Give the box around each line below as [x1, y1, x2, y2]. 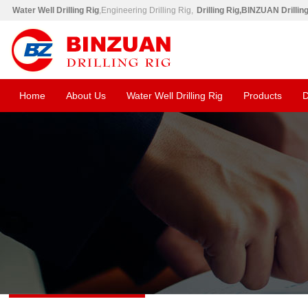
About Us [66, 90, 107, 101]
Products [243, 90, 283, 101]
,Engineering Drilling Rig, [99, 5, 194, 15]
